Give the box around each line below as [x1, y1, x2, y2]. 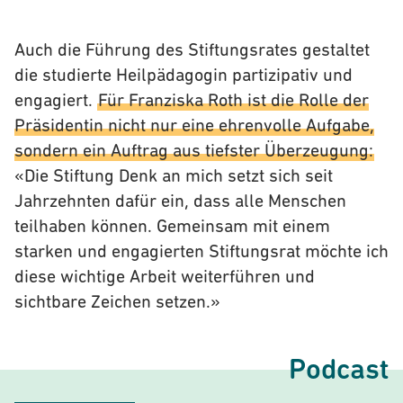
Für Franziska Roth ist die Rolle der [98, 93, 369, 111]
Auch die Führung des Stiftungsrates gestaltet [14, 42, 370, 60]
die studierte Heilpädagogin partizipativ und [14, 67, 353, 85]
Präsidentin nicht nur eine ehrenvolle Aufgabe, [14, 118, 374, 136]
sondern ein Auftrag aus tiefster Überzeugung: [14, 143, 373, 161]
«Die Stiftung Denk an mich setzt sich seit [14, 168, 333, 186]
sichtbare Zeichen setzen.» [14, 294, 220, 312]
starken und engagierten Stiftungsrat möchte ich [14, 244, 389, 262]
